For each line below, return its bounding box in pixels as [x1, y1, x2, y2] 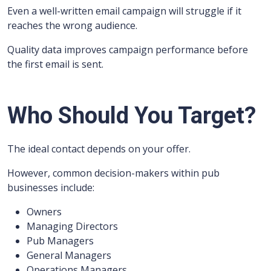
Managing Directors [27, 220, 118, 233]
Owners [27, 205, 62, 218]
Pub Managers [27, 234, 94, 247]
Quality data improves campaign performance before [7, 43, 248, 56]
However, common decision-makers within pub [7, 166, 220, 180]
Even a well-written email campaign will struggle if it [7, 4, 241, 18]
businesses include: [7, 181, 94, 194]
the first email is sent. [7, 57, 103, 71]
